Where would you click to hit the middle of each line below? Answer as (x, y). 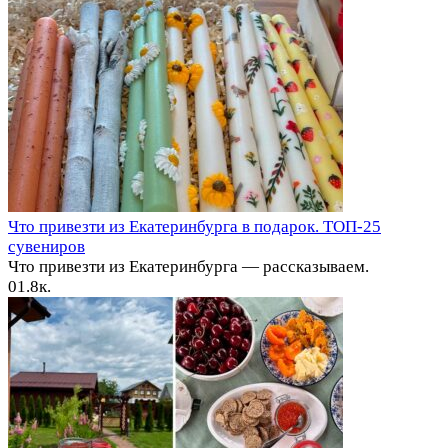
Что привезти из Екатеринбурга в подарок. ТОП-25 (194, 227)
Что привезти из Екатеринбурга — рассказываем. (188, 267)
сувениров (46, 247)
